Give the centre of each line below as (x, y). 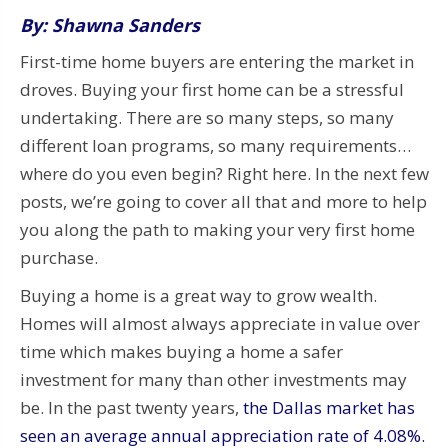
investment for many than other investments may (213, 379)
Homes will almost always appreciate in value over (220, 323)
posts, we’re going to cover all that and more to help (223, 201)
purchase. (59, 257)
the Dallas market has (329, 407)
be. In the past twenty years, (131, 407)
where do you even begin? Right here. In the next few (224, 173)
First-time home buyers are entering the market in (217, 61)
